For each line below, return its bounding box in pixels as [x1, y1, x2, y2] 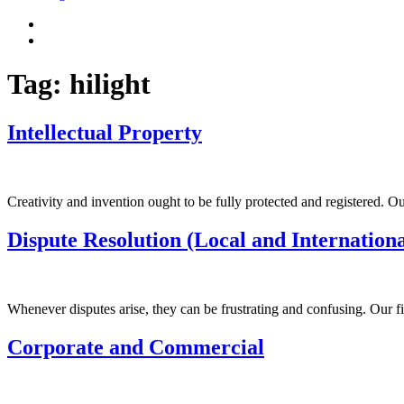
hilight [69, 68, 151, 101]
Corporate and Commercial [7, 335, 264, 359]
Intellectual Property [7, 120, 202, 144]
